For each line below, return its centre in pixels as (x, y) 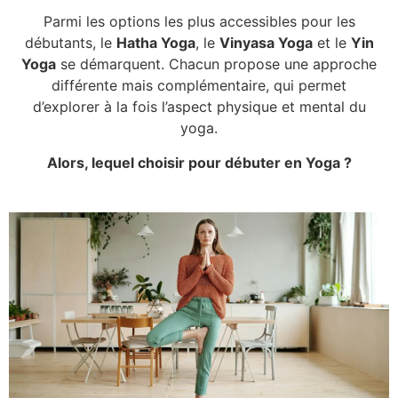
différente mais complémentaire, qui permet (199, 86)
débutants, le (70, 43)
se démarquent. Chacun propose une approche (216, 64)
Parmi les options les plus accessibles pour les (199, 22)
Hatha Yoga (155, 43)
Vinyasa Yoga (266, 43)
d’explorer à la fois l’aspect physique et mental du (199, 107)
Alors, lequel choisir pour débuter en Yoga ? (199, 162)
